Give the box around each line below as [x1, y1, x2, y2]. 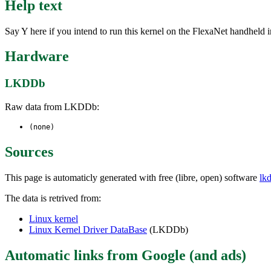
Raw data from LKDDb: [5, 102, 99, 113]
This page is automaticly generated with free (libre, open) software [5, 172, 260, 183]
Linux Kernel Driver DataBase [29, 224, 147, 235]
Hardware [5, 48, 69, 65]
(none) [29, 123, 54, 132]
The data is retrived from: [5, 192, 101, 203]
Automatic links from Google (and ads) [5, 247, 246, 263]
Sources [5, 143, 53, 160]
